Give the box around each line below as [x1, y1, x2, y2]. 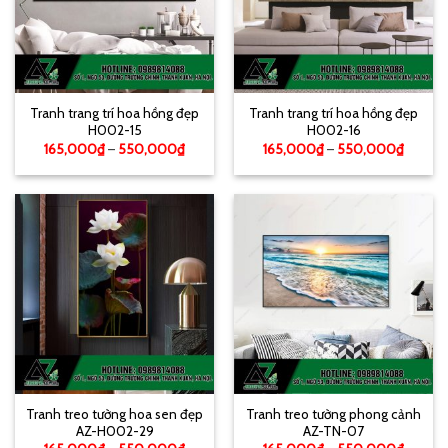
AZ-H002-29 [75, 423, 154, 440]
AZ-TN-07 [303, 423, 364, 440]
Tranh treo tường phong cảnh [246, 406, 421, 423]
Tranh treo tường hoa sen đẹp [26, 406, 203, 423]
